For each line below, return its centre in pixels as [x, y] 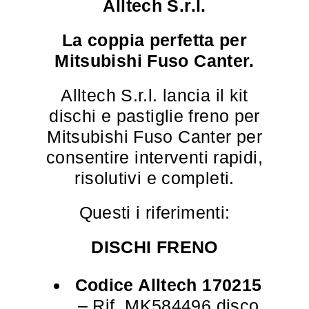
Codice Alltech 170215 [168, 285]
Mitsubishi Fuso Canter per [154, 137]
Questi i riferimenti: [154, 212]
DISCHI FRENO [154, 247]
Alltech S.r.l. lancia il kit [154, 95]
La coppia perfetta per [154, 40]
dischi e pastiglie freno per [154, 116]
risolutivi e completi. [154, 178]
